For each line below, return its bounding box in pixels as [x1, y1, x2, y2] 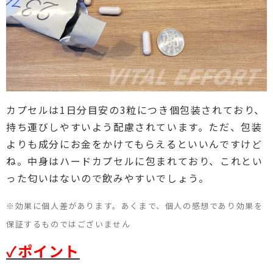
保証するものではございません [6, 218, 131, 230]
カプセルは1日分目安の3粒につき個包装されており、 [6, 102, 266, 117]
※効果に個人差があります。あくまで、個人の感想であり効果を [6, 200, 263, 211]
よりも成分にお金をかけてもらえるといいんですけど [6, 136, 263, 151]
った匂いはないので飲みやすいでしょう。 [6, 171, 210, 185]
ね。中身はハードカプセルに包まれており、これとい [6, 154, 263, 168]
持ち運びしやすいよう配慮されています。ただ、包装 [6, 119, 263, 134]
